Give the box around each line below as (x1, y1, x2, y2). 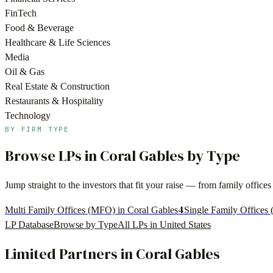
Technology (5, 110, 51, 121)
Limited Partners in (5, 244, 136, 264)
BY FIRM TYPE (5, 124, 70, 134)
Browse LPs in (5, 146, 100, 166)
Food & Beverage (5, 23, 74, 34)
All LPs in (118, 219, 160, 230)
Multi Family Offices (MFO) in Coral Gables (5, 205, 178, 216)
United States (160, 219, 211, 230)
